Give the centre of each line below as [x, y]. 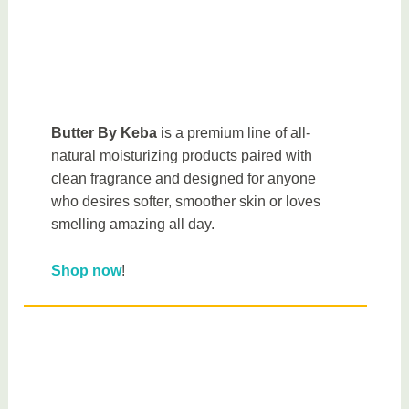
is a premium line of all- [234, 132]
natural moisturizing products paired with [182, 155]
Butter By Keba [105, 132]
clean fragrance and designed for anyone [184, 178]
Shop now [87, 270]
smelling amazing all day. [135, 224]
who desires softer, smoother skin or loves [186, 201]
